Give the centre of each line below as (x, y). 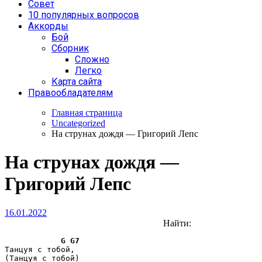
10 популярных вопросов (84, 15)
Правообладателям (70, 93)
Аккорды (48, 26)
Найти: (177, 223)
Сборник (70, 48)
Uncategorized (78, 123)
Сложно (92, 59)
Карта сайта (77, 82)
